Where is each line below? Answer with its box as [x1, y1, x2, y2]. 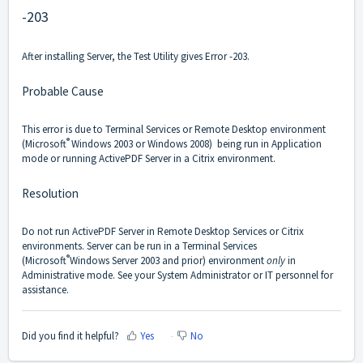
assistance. [22, 283, 69, 297]
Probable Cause [22, 83, 104, 100]
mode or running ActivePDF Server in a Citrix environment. [22, 152, 275, 166]
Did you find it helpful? [22, 328, 119, 343]
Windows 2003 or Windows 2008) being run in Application [71, 137, 322, 152]
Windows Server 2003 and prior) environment [70, 254, 267, 268]
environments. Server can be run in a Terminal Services [22, 239, 257, 254]
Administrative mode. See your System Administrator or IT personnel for [22, 268, 333, 283]
